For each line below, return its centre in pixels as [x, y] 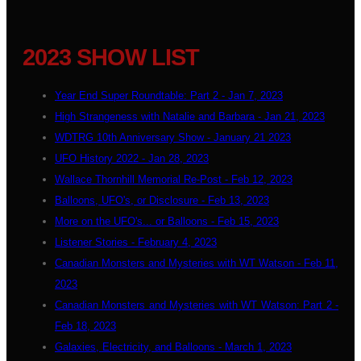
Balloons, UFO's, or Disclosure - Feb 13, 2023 [162, 200]
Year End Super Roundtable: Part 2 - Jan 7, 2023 [169, 95]
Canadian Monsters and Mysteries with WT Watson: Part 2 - [197, 305]
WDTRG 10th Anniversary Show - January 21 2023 [173, 137]
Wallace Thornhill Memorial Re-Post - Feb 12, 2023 [174, 179]
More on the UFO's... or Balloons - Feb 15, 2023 [167, 221]
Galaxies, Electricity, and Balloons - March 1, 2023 [173, 347]
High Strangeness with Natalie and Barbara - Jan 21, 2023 [190, 116]
